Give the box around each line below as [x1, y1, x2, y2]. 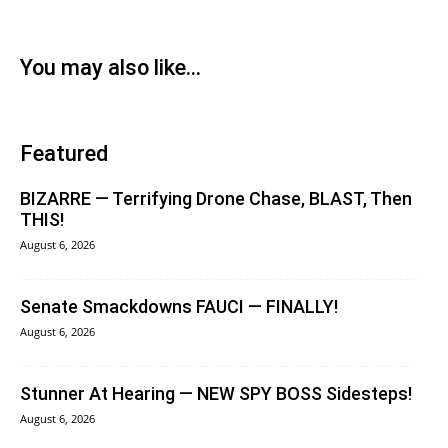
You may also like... [20, 55, 201, 81]
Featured [20, 141, 108, 167]
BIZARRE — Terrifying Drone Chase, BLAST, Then [20, 188, 412, 210]
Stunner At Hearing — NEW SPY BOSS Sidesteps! [20, 383, 412, 405]
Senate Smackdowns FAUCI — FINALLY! [20, 296, 338, 318]
